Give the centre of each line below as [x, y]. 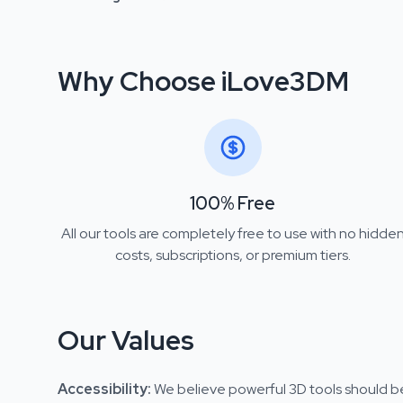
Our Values [126, 340]
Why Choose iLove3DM [203, 81]
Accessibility [103, 389]
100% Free [233, 203]
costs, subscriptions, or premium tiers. [233, 255]
